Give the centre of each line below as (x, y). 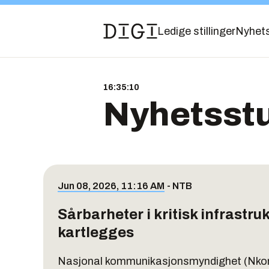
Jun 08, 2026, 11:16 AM (111, 186)
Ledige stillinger (196, 31)
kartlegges (96, 232)
